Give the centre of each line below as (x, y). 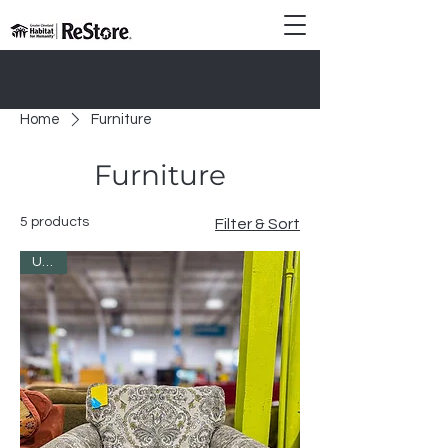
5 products (54, 222)
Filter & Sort (257, 224)
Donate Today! (160, 79)
